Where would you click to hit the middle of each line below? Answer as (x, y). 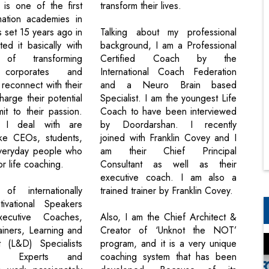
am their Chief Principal (168, 151)
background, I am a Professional (168, 46)
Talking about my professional (168, 32)
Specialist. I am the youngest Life (168, 98)
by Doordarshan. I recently (168, 125)
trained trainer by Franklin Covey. (167, 191)
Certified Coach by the (168, 59)
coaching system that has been (168, 257)
